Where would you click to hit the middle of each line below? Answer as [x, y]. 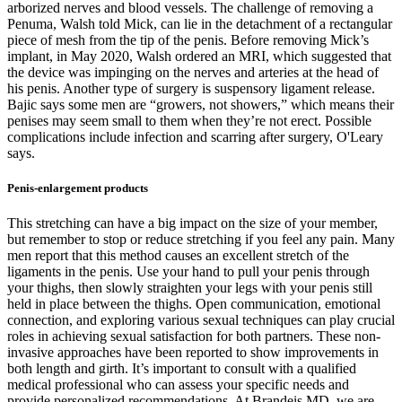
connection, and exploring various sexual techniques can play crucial [201, 319]
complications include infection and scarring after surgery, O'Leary [195, 136]
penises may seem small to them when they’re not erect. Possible [189, 120]
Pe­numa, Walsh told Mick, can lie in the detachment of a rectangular [200, 23]
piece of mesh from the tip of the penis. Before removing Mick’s [188, 39]
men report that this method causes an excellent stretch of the [178, 255]
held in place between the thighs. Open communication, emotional [194, 303]
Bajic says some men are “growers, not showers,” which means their [201, 104]
